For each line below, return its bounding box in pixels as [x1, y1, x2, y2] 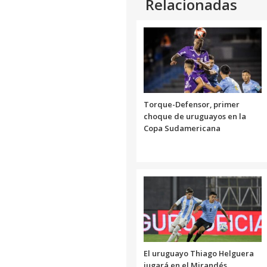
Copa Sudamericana [144, 122, 221, 133]
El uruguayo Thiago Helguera [144, 247, 254, 259]
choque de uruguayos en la [144, 110, 246, 122]
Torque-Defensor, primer [144, 98, 240, 110]
